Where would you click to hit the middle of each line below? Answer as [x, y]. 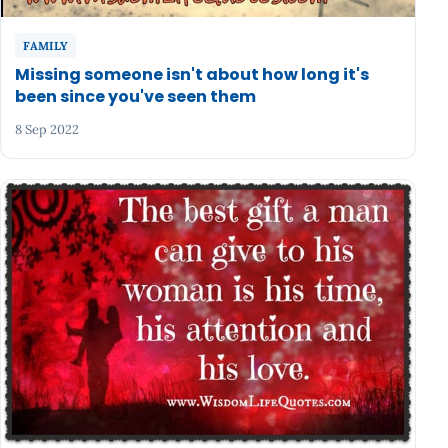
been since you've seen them [136, 97]
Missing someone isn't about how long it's [192, 75]
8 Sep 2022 [47, 130]
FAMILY [46, 46]
